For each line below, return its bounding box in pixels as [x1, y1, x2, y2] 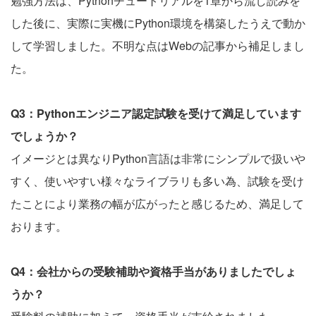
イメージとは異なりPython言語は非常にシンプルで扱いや [11, 150, 305, 166]
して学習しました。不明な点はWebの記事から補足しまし [11, 37, 305, 54]
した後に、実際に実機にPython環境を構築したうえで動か [11, 14, 305, 31]
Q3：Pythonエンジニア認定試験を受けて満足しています [11, 104, 301, 121]
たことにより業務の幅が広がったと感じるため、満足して [11, 195, 304, 212]
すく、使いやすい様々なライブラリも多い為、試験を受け [11, 172, 304, 189]
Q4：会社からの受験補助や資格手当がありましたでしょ [11, 262, 296, 279]
